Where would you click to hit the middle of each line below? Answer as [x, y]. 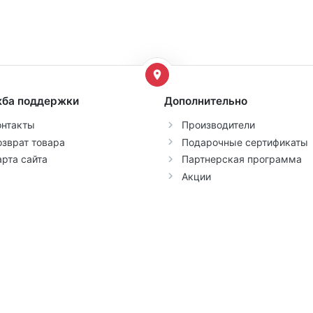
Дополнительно [205, 101]
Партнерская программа [241, 159]
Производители [218, 125]
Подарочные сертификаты [245, 142]
